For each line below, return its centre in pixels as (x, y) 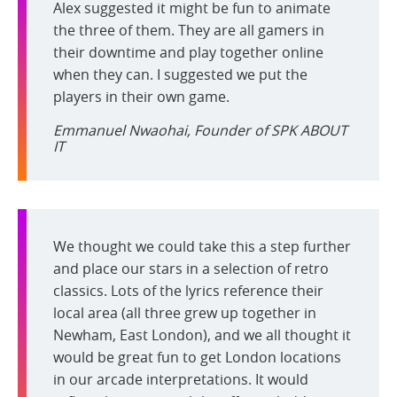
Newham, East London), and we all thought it (202, 335)
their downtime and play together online (188, 52)
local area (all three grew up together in (185, 312)
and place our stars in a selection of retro (191, 268)
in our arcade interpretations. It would (181, 379)
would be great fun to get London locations (197, 357)
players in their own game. (141, 96)
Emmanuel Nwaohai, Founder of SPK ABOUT (200, 130)
